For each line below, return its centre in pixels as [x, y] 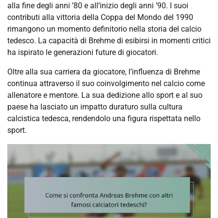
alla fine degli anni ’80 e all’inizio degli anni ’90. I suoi [98, 6]
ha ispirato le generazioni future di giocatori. [83, 52]
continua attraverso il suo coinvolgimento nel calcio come [106, 83]
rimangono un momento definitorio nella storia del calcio [104, 29]
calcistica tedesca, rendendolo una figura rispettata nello [104, 118]
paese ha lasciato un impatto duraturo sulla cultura [95, 107]
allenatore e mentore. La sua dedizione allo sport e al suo [105, 95]
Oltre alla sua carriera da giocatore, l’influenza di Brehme [104, 72]
